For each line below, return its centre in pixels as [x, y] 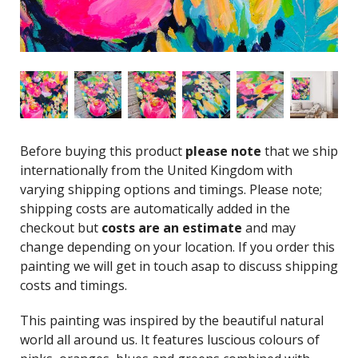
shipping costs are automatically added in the [155, 209]
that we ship [300, 151]
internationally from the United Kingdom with [156, 171]
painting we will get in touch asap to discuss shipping [179, 267]
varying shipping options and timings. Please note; [171, 190]
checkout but [61, 228]
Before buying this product [103, 151]
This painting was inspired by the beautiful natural [172, 321]
